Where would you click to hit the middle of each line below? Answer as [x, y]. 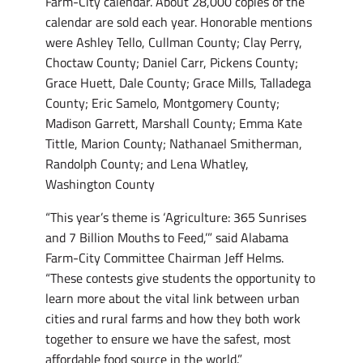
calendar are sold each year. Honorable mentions [179, 22]
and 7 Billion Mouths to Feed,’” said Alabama [167, 238]
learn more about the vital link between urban [173, 299]
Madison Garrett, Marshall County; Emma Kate [174, 124]
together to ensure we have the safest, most [168, 339]
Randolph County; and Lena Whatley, [147, 164]
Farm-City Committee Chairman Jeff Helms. [164, 258]
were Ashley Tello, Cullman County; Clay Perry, [174, 43]
